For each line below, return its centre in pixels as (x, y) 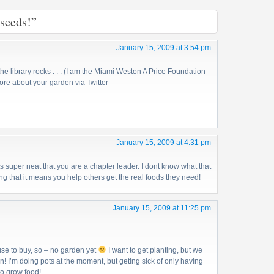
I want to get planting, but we (154, 250)
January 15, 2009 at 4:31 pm (164, 143)
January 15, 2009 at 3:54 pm (164, 48)
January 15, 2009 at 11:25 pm (162, 208)
